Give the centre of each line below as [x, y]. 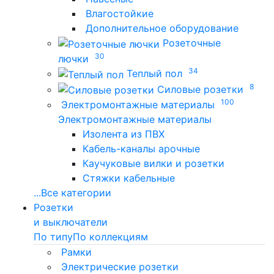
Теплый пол [154, 73]
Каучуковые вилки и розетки [154, 164]
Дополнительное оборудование [162, 28]
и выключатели [71, 222]
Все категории [76, 193]
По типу [53, 237]
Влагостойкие [120, 14]
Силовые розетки [200, 89]
